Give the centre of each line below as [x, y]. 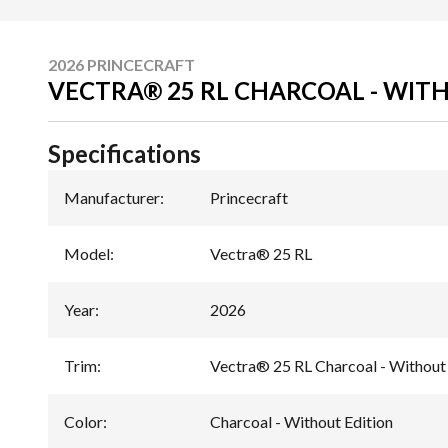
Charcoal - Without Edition [301, 421]
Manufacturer [112, 197]
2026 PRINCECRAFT [121, 64]
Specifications [124, 153]
